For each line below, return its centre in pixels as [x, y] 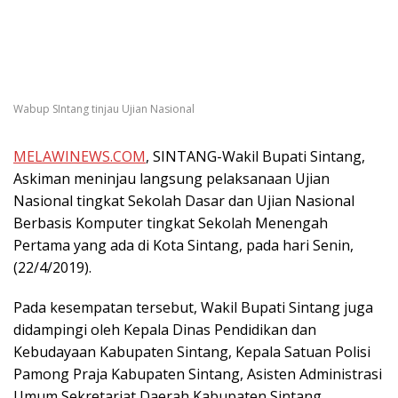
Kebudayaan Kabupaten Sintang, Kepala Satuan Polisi [192, 352]
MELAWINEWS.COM [80, 157]
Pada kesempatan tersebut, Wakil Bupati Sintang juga [193, 308]
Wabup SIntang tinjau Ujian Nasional [104, 109]
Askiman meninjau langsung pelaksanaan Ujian [171, 179]
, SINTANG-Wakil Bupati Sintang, [255, 157]
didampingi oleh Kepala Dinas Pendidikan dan [165, 330]
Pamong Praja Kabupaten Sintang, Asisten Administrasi [198, 374]
